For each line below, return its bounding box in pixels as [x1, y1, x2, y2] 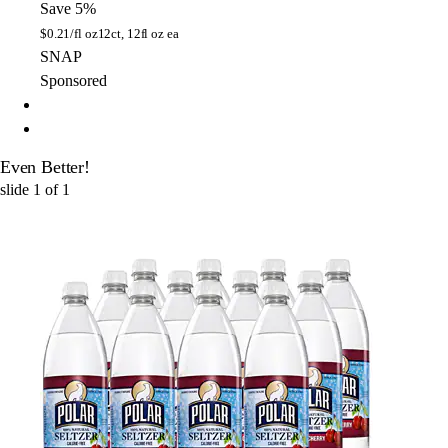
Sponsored [40, 71, 107, 89]
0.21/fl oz [46, 25, 98, 41]
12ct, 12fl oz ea [97, 25, 179, 41]
